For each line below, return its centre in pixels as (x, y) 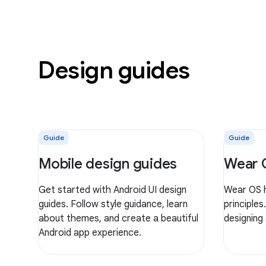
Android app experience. (90, 232)
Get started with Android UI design (113, 190)
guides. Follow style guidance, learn (113, 204)
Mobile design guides (108, 164)
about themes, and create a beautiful (118, 218)
